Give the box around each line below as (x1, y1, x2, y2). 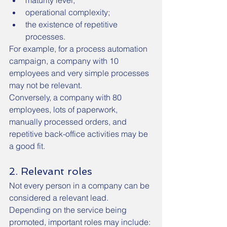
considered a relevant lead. (9, 193, 108, 203)
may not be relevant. (9, 80, 82, 90)
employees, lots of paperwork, (9, 104, 120, 115)
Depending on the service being (9, 205, 129, 215)
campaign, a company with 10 (9, 56, 121, 66)
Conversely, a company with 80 (9, 92, 124, 102)
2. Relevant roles (9, 165, 92, 177)
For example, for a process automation (9, 44, 149, 54)
